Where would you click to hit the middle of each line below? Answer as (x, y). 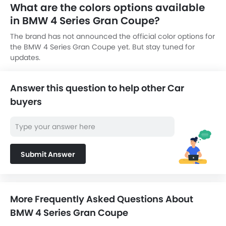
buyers (26, 102)
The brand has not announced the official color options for (112, 36)
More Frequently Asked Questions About (102, 199)
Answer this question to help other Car (97, 88)
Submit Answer (48, 154)
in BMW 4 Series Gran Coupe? (85, 21)
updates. (25, 58)
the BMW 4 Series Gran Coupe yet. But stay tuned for (102, 47)
